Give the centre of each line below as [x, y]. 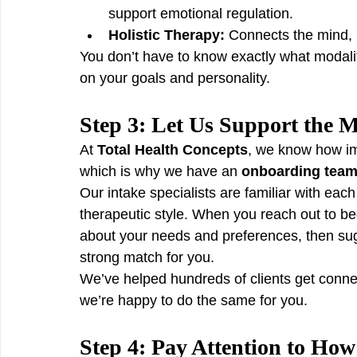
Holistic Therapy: [167, 35]
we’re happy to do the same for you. [194, 300]
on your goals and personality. [175, 78]
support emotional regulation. [201, 14]
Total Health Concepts [173, 150]
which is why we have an [161, 171]
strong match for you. [147, 257]
